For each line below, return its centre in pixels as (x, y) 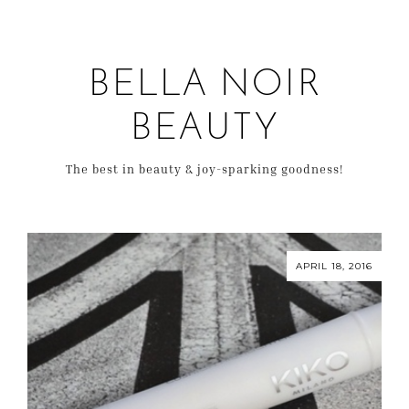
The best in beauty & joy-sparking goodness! (204, 169)
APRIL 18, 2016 (334, 266)
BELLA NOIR (204, 86)
